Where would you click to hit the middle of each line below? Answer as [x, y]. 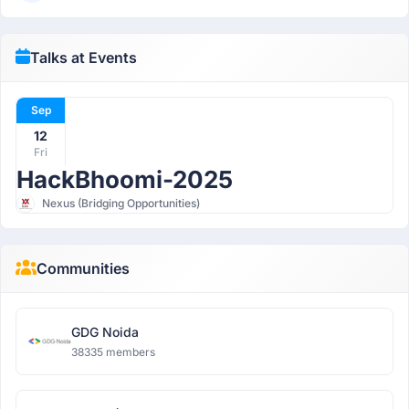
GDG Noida [105, 332]
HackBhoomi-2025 [125, 179]
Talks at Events [83, 58]
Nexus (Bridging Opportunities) [121, 203]
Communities [83, 268]
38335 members [113, 352]
